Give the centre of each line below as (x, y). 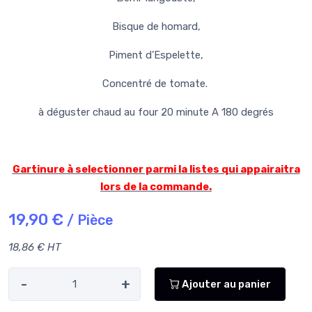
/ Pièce (90, 220)
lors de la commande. (156, 187)
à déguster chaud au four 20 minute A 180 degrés (156, 112)
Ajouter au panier (225, 284)
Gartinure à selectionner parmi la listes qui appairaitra (156, 170)
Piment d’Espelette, (156, 55)
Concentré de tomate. (156, 84)
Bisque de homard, (156, 27)
